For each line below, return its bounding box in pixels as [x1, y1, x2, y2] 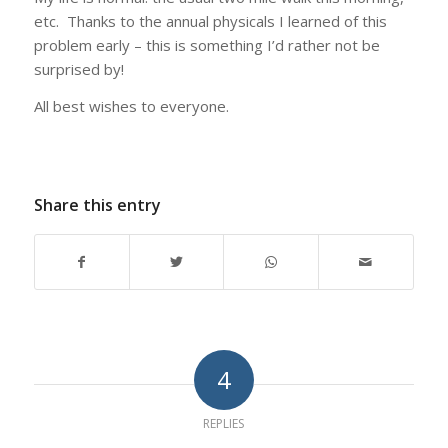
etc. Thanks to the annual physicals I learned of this [33, 11, 387, 32]
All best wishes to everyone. [33, 95, 229, 116]
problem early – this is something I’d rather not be [33, 35, 380, 56]
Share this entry [33, 194, 161, 217]
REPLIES [203, 415, 245, 433]
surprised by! [33, 59, 124, 80]
